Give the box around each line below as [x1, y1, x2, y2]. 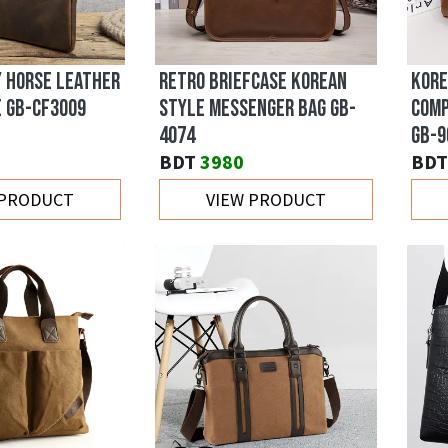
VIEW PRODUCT [206, 188, 326, 212]
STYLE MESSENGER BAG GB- [159, 95, 356, 124]
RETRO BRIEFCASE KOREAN [159, 68, 347, 97]
